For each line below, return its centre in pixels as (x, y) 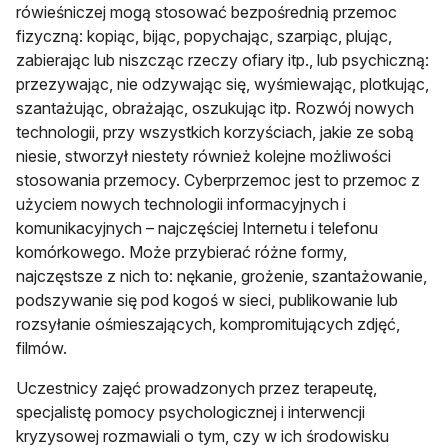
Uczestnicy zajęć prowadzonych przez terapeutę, (196, 387)
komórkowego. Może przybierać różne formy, (181, 251)
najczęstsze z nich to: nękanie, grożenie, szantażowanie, (221, 275)
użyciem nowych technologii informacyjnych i (181, 203)
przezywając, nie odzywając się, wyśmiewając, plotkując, (222, 83)
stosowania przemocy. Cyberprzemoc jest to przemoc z (218, 179)
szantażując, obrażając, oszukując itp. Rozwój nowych (215, 107)
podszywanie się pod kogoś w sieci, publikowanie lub (207, 299)
